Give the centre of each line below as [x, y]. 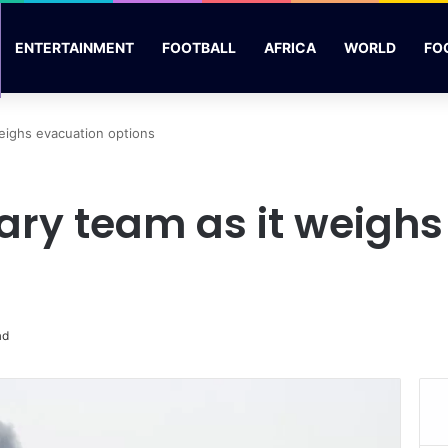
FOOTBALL [199, 47]
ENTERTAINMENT [74, 47]
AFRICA [290, 47]
